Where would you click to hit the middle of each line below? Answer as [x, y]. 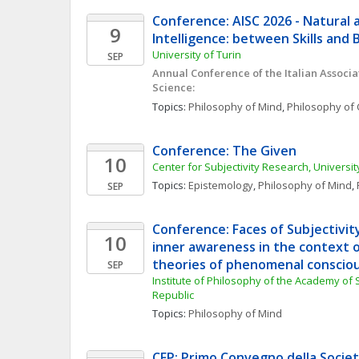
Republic [173, 295]
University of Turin [197, 54]
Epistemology [221, 185]
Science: [173, 87]
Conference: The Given [224, 151]
